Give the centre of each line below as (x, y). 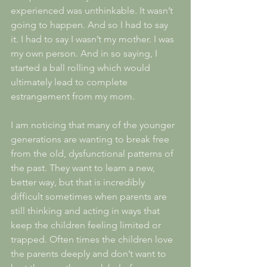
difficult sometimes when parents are (90, 196)
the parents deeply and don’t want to (90, 253)
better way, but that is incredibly (79, 182)
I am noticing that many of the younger (94, 125)
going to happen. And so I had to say (91, 24)
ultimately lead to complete (70, 82)
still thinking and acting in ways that (86, 210)
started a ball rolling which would (82, 67)
